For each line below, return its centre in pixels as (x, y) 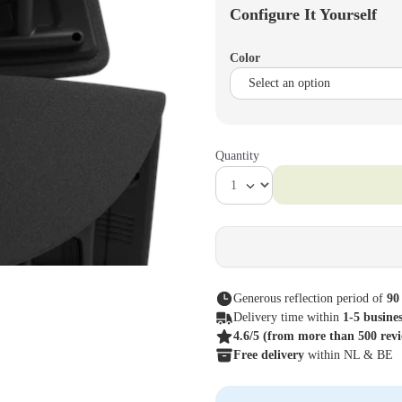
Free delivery (271, 355)
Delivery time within (288, 317)
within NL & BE (350, 355)
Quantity (237, 156)
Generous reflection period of (310, 298)
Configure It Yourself (303, 14)
